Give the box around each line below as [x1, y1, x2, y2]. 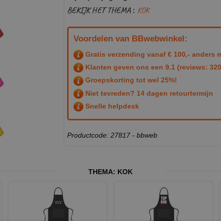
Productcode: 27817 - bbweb [67, 131, 157, 140]
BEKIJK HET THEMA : [67, 4, 137, 15]
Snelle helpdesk [83, 102, 139, 110]
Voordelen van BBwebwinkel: [74, 34, 187, 43]
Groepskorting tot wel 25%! [83, 76, 177, 84]
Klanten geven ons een [83, 63, 165, 72]
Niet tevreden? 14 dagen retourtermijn [83, 89, 213, 97]
